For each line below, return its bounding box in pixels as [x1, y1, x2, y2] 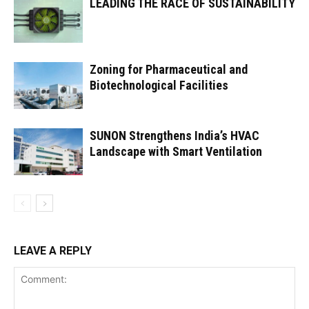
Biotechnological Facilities [90, 77, 228, 92]
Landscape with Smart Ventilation [90, 143, 262, 159]
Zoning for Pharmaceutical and [90, 61, 248, 77]
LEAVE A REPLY [14, 243, 92, 257]
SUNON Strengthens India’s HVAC [90, 128, 259, 143]
